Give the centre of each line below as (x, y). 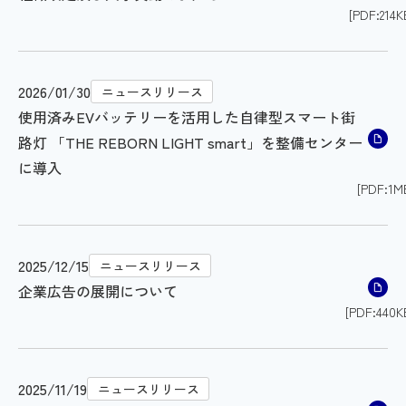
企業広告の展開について (98, 291)
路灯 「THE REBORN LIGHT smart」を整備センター (190, 142)
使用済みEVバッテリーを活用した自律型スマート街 (187, 117)
